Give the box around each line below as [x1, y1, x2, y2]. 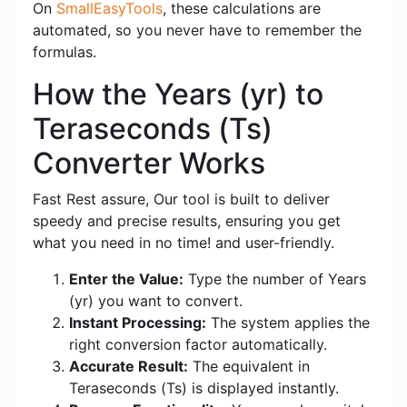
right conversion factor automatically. [69, 335, 327, 354]
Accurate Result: [69, 357, 188, 376]
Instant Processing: [69, 313, 206, 333]
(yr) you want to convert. [69, 292, 243, 311]
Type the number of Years [184, 270, 366, 289]
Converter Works [33, 145, 265, 182]
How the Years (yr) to [33, 76, 323, 113]
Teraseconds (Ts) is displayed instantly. [69, 379, 339, 398]
